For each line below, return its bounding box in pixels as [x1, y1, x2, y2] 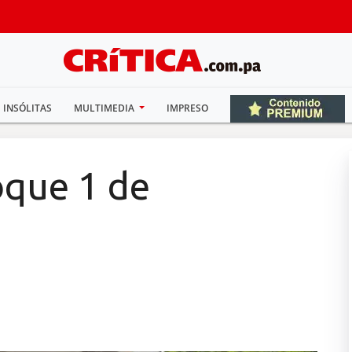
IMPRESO [167, 101, 209, 115]
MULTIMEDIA [73, 101, 137, 115]
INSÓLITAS [2, 101, 52, 115]
